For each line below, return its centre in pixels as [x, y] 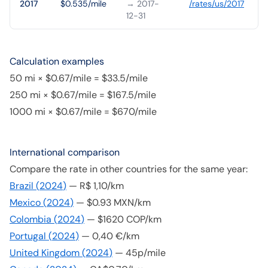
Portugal [28, 236]
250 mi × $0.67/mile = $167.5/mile [83, 95]
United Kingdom [45, 253]
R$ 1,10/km [102, 186]
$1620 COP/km [130, 219]
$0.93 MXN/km [119, 202]
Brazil [22, 186]
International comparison [65, 152]
